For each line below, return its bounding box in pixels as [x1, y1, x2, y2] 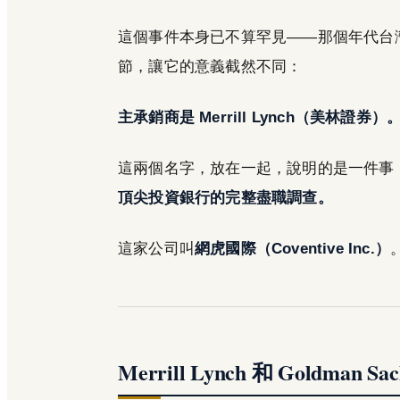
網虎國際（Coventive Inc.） [195, 240, 391, 257]
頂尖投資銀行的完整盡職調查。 [118, 189, 333, 206]
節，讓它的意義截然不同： [118, 58, 303, 75]
